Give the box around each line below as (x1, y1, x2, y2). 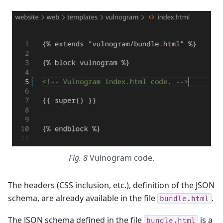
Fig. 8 (69, 152, 90, 163)
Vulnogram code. (90, 152, 154, 163)
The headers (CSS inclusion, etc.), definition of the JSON (8, 179, 215, 191)
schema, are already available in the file (8, 192, 157, 204)
